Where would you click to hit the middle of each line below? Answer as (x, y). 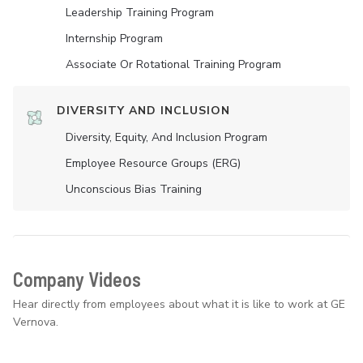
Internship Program (114, 38)
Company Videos (77, 279)
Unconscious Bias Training (134, 189)
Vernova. (36, 322)
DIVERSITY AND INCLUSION (143, 111)
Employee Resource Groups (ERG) (153, 163)
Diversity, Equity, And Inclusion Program (167, 137)
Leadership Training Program (140, 13)
